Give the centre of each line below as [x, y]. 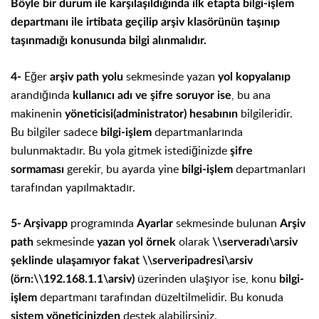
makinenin [38, 113]
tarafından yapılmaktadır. [73, 187]
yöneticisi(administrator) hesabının [151, 114]
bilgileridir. [265, 113]
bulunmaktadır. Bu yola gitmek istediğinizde [120, 150]
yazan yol [120, 242]
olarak [195, 241]
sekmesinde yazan [172, 76]
